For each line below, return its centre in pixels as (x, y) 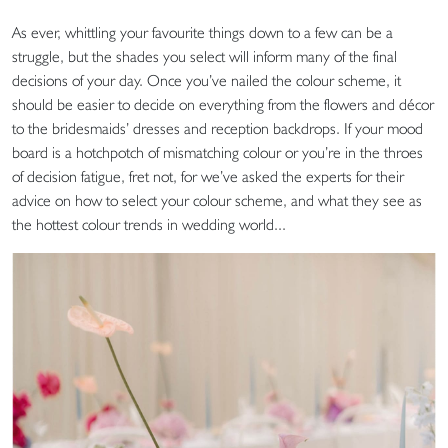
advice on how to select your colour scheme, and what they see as (217, 200)
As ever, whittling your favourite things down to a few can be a (202, 32)
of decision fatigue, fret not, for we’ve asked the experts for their (208, 176)
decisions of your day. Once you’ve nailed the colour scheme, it (206, 80)
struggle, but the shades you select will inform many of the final (204, 56)
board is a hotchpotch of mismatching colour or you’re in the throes (217, 152)
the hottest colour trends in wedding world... (149, 224)
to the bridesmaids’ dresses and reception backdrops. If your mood (217, 128)
